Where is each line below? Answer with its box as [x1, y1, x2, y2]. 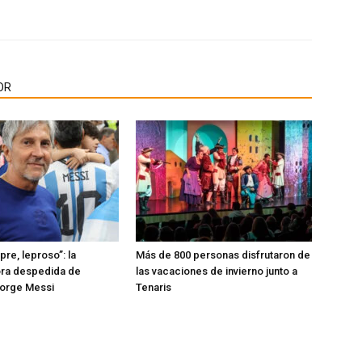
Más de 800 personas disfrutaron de [136, 249, 310, 262]
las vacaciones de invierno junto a [136, 265, 297, 278]
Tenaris [136, 281, 171, 294]
